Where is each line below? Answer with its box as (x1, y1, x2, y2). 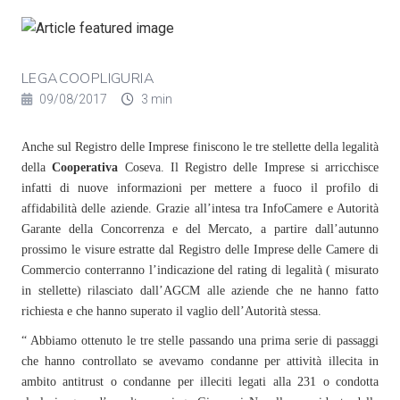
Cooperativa (52, 161, 119, 174)
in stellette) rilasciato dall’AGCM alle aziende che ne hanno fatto (21, 284, 379, 297)
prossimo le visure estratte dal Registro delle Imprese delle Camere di (21, 243, 379, 256)
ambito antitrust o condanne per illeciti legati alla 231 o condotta (21, 375, 379, 388)
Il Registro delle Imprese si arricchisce (170, 161, 379, 174)
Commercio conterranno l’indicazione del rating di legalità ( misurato (21, 263, 379, 277)
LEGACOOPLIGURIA (21, 69, 154, 88)
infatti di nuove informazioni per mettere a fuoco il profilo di (21, 181, 379, 195)
